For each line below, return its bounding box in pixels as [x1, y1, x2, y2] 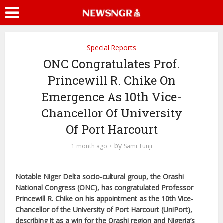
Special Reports [87, 43, 136, 52]
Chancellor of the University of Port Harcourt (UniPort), [15, 205, 193, 214]
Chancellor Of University [41, 105, 182, 121]
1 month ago [71, 142, 107, 150]
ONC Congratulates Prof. [43, 56, 180, 72]
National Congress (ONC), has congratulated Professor [15, 183, 194, 192]
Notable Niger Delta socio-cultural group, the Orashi [15, 172, 184, 181]
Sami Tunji [123, 142, 152, 150]
